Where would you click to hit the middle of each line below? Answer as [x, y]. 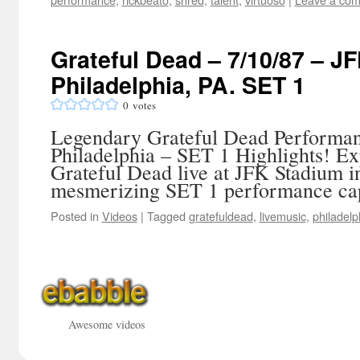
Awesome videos [106, 325]
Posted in [74, 216]
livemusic [282, 216]
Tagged [166, 216]
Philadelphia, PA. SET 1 [178, 85]
